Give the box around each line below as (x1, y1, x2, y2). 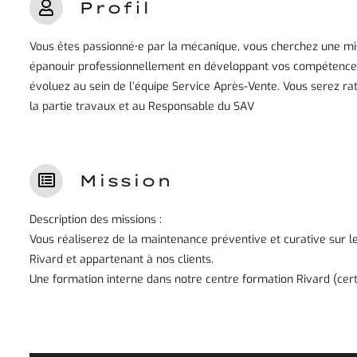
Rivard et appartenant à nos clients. (29, 252, 214, 268)
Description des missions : (29, 212, 162, 228)
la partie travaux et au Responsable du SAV (29, 99, 254, 115)
